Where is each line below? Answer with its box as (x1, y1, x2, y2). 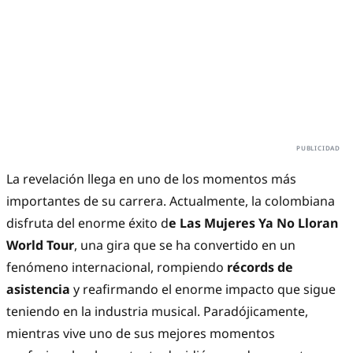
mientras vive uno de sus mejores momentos (6, 325, 275, 343)
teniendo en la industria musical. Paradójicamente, (6, 303, 308, 321)
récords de (227, 258, 293, 277)
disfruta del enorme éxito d (6, 214, 169, 232)
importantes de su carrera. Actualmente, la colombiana (6, 192, 335, 210)
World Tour (6, 236, 74, 255)
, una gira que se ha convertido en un (74, 236, 295, 255)
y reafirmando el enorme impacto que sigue (70, 281, 336, 299)
